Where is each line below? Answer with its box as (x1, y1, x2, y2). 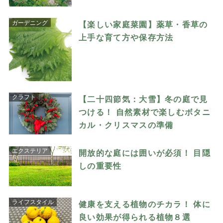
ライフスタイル (11, 199, 54, 206)
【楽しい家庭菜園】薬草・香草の (79, 20, 208, 29)
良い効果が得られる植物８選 (79, 212, 191, 222)
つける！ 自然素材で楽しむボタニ (79, 107, 211, 116)
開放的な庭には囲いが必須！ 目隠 (79, 148, 211, 157)
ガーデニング (11, 19, 48, 26)
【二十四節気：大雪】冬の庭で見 (79, 94, 208, 104)
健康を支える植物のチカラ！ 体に (79, 199, 211, 209)
